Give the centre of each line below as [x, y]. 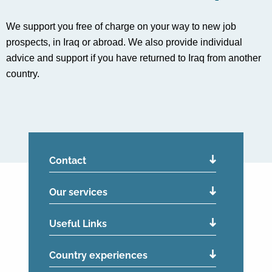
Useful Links [78, 224]
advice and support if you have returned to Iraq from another [134, 58]
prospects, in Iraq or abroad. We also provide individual [124, 42]
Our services [79, 192]
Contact [68, 161]
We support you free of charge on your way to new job [121, 27]
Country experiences [99, 256]
